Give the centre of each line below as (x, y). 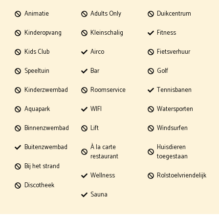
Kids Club (37, 52)
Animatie (36, 14)
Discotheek (39, 185)
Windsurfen (173, 128)
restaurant (105, 156)
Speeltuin (37, 71)
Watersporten (175, 109)
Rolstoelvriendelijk (182, 175)
